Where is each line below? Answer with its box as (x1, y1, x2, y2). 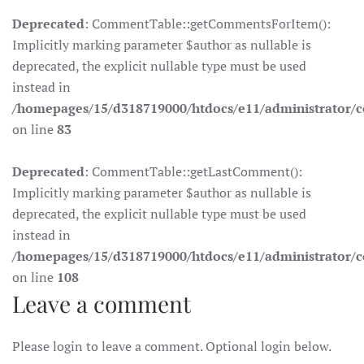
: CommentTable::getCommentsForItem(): (84, 15, 331, 33)
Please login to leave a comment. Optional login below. (12, 337, 331, 356)
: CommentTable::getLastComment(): (84, 162, 302, 181)
